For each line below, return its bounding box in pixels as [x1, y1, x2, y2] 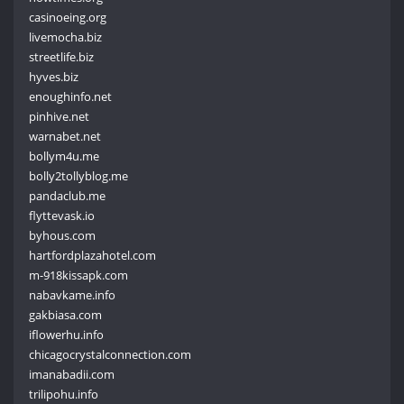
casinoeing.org [29, 8, 107, 25]
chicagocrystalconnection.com [29, 345, 192, 363]
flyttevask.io [29, 207, 96, 224]
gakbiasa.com [29, 306, 103, 323]
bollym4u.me [29, 147, 100, 164]
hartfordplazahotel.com [29, 246, 157, 263]
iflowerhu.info [29, 326, 105, 343]
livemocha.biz [29, 28, 103, 45]
